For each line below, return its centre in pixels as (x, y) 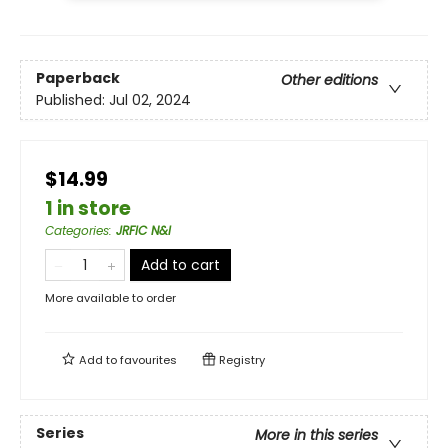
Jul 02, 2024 (150, 100)
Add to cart (180, 265)
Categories (77, 231)
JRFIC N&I (143, 231)
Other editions (329, 80)
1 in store (88, 209)
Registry (240, 360)
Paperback (78, 78)
